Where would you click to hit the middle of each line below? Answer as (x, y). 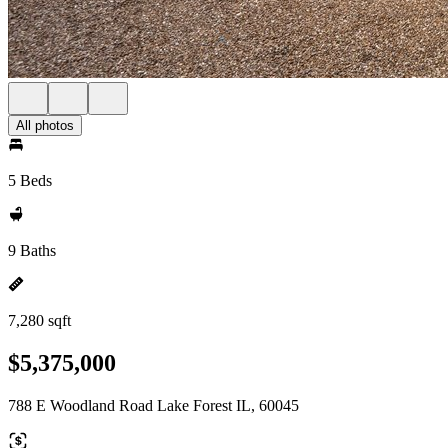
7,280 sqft (39, 320)
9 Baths (32, 250)
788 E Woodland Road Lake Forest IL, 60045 (153, 405)
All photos (45, 125)
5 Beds (30, 180)
